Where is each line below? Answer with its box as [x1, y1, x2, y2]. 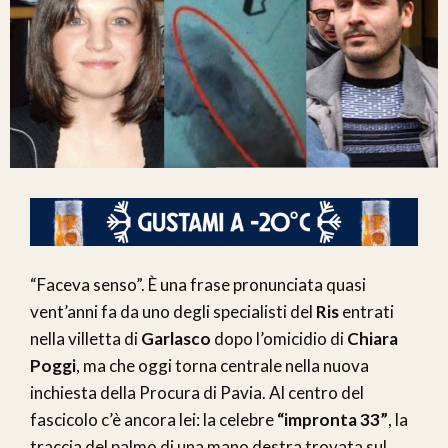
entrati [339, 301, 394, 323]
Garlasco [141, 328, 211, 350]
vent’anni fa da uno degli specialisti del [30, 301, 316, 323]
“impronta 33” [277, 409, 388, 431]
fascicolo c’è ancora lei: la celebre [30, 409, 277, 431]
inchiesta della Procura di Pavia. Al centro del [30, 382, 364, 404]
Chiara [347, 328, 398, 350]
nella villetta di [30, 328, 141, 350]
